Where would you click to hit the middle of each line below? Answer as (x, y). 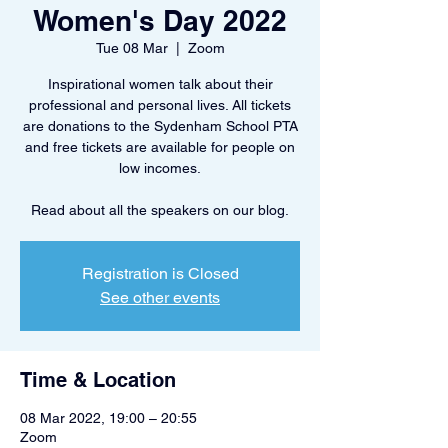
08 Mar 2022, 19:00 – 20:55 (108, 418)
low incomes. (160, 168)
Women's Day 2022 (160, 20)
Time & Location (98, 380)
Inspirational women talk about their (160, 84)
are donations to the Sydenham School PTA (160, 126)
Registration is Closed (160, 273)
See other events (160, 297)
